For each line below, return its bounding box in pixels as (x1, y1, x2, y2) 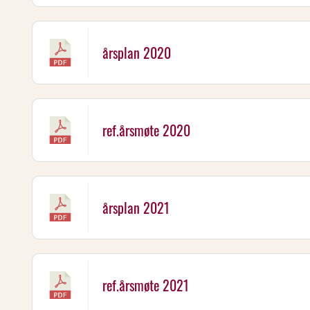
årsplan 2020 (102, 42, 171, 63)
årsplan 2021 (102, 197, 170, 218)
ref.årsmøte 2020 (102, 120, 190, 140)
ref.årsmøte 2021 (102, 275, 189, 295)
